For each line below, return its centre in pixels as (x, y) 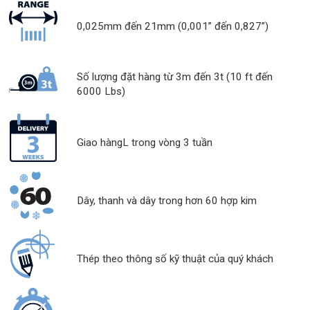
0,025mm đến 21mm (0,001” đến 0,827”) (172, 26)
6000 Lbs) (101, 92)
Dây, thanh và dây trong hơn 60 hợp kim (166, 200)
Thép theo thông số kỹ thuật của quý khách (175, 258)
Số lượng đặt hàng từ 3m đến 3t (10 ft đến (174, 77)
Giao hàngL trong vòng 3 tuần (144, 142)
